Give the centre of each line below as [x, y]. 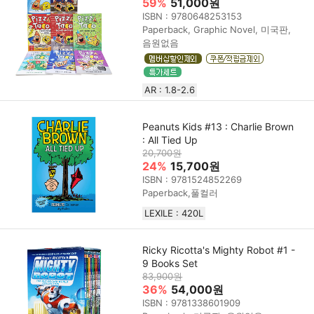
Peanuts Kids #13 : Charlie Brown [218, 126]
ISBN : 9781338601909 [192, 302]
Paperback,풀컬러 [180, 192]
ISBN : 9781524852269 [192, 179]
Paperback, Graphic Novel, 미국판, [217, 29]
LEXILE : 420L [174, 213]
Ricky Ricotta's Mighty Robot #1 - [219, 250]
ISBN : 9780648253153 [192, 16]
